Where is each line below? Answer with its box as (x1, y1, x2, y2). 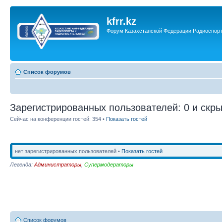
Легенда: (10, 161, 34, 167)
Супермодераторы (84, 161, 133, 167)
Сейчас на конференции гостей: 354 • (10, 116, 106, 122)
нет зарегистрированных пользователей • (15, 148, 121, 154)
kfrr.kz (107, 16, 136, 27)
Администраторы (34, 161, 81, 167)
